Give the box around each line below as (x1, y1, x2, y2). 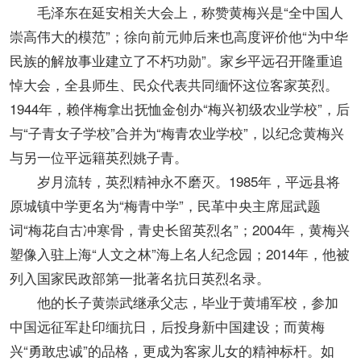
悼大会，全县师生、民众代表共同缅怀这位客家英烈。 (10, 74, 338, 95)
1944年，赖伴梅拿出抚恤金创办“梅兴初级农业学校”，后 (10, 98, 350, 119)
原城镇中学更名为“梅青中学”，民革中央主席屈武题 (10, 195, 321, 216)
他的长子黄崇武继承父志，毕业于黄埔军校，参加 (10, 292, 338, 313)
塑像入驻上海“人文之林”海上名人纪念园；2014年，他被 (10, 243, 350, 264)
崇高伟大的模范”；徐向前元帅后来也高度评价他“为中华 (10, 26, 348, 47)
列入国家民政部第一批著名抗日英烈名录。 (10, 268, 270, 288)
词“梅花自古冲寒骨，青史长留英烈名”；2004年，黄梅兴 (10, 219, 350, 240)
